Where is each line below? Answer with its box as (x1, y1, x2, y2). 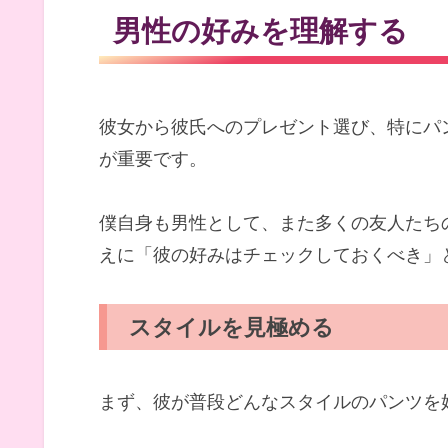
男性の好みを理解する (113, 12, 409, 48)
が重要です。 (99, 147, 207, 169)
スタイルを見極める (129, 312, 335, 340)
